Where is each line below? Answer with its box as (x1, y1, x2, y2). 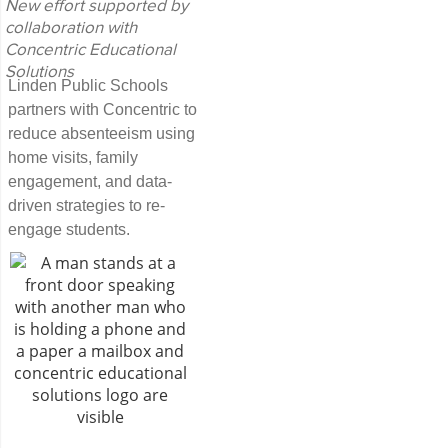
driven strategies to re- (8, 197, 165, 215)
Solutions (5, 64, 74, 82)
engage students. (8, 221, 130, 239)
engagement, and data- (8, 173, 172, 191)
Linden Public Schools (8, 77, 168, 95)
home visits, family (8, 149, 138, 167)
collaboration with (5, 20, 137, 38)
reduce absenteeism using (8, 125, 195, 143)
